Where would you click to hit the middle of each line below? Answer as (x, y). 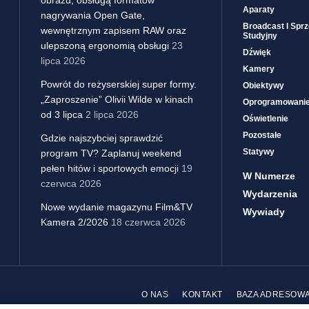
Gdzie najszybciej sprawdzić (102, 138)
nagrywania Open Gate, (93, 16)
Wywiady (263, 212)
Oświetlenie (265, 119)
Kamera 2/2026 (74, 222)
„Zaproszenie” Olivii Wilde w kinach (117, 100)
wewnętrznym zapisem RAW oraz (113, 31)
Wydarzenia (270, 194)
